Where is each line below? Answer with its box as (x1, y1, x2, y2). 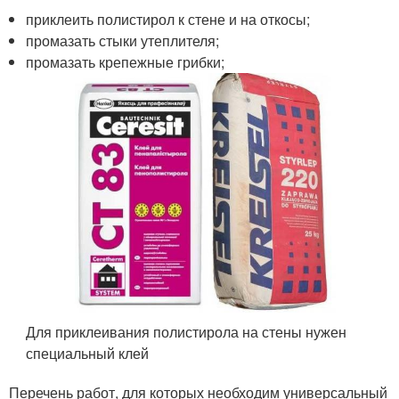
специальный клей (26, 342, 150, 363)
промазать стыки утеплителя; (26, 30, 220, 51)
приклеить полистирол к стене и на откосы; (26, 9, 311, 29)
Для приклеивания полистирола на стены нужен (26, 321, 347, 342)
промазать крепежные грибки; (26, 52, 225, 72)
